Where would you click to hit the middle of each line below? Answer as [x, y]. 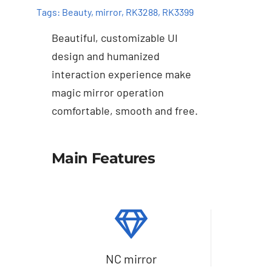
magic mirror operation [107, 93]
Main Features [103, 158]
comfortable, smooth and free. [124, 111]
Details [140, 139]
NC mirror [131, 259]
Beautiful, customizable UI [114, 38]
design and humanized [105, 56]
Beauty [76, 12]
